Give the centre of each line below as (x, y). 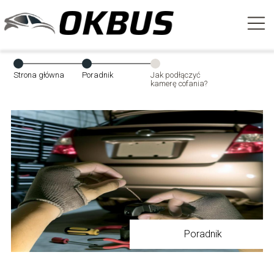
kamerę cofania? (179, 83)
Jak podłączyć (176, 75)
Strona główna (39, 75)
